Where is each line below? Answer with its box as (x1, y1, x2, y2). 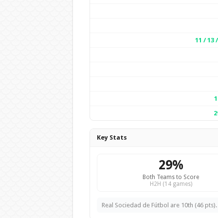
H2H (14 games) (149, 181, 192, 187)
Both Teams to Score (143, 174, 199, 181)
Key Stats (96, 134, 127, 141)
